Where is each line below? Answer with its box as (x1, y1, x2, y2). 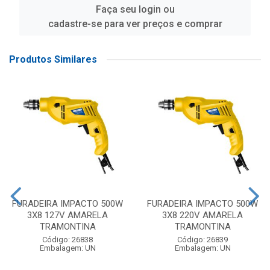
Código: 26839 (177, 235, 228, 244)
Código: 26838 (42, 235, 93, 244)
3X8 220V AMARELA (162, 210, 243, 221)
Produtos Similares (9, 54, 97, 65)
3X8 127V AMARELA (27, 210, 108, 221)
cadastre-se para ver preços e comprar (48, 18, 222, 30)
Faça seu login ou (95, 4, 175, 15)
